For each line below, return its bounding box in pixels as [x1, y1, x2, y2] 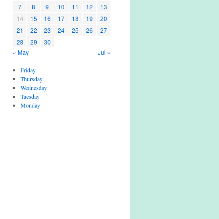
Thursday [20, 75, 43, 83]
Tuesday [20, 92, 40, 100]
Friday [20, 66, 36, 74]
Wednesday [20, 84, 47, 91]
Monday [20, 101, 40, 109]
